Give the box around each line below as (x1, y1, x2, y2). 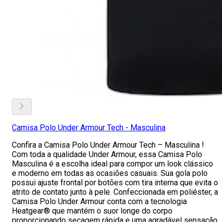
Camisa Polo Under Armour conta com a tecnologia (12, 197, 187, 206)
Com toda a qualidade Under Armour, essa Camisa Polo (12, 150, 202, 159)
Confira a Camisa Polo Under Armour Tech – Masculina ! (12, 140, 204, 150)
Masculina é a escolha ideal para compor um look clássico (12, 159, 213, 168)
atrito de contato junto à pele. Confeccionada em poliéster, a (12, 187, 218, 197)
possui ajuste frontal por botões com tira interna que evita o (12, 178, 218, 187)
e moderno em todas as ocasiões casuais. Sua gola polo (12, 168, 208, 178)
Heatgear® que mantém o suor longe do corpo (12, 206, 172, 216)
